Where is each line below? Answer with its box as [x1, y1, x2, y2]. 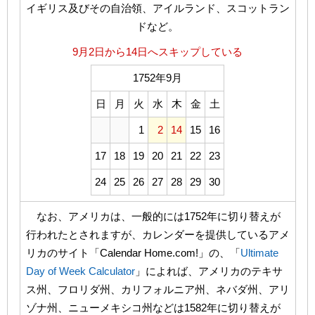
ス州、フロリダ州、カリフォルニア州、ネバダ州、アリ [25, 283, 290, 296]
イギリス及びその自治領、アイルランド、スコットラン [25, 2, 290, 15]
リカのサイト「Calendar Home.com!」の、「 [25, 247, 240, 259]
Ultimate [240, 247, 278, 259]
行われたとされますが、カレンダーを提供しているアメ [25, 229, 290, 241]
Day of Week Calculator [25, 265, 135, 278]
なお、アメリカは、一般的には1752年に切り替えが [25, 210, 281, 223]
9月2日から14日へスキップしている [72, 46, 243, 58]
